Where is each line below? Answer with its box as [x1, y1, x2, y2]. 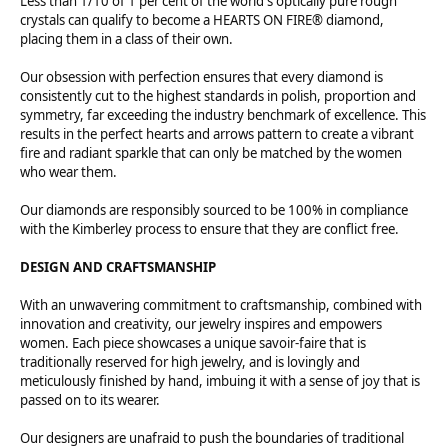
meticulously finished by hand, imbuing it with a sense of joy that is [20, 372, 420, 390]
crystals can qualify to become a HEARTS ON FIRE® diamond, [20, 11, 384, 29]
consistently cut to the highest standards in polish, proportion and [20, 87, 416, 105]
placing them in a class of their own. [20, 30, 233, 48]
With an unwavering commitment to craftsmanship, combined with [20, 296, 422, 314]
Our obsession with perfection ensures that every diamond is [20, 68, 383, 86]
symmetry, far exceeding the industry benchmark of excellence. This [20, 106, 426, 124]
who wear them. [20, 163, 117, 181]
